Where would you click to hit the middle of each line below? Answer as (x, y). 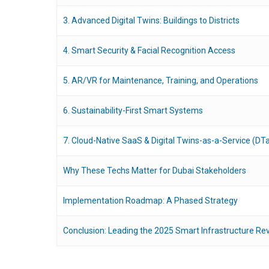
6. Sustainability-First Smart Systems (133, 110)
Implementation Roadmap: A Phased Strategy (151, 201)
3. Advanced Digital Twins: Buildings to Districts (152, 20)
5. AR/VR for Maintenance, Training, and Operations (161, 80)
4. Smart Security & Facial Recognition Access (150, 50)
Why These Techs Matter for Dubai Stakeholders (155, 171)
